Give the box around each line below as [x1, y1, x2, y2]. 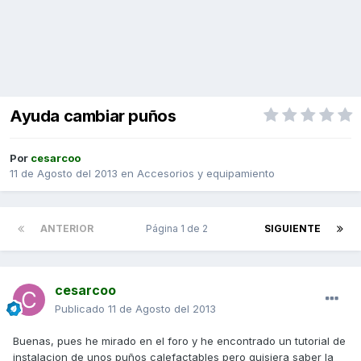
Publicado [55, 302, 108, 316]
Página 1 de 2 [145, 222, 213, 235]
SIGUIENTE [264, 222, 321, 235]
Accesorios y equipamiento [137, 167, 275, 180]
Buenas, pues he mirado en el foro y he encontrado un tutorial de [13, 334, 346, 348]
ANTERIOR [40, 222, 93, 235]
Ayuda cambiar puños [10, 106, 176, 127]
